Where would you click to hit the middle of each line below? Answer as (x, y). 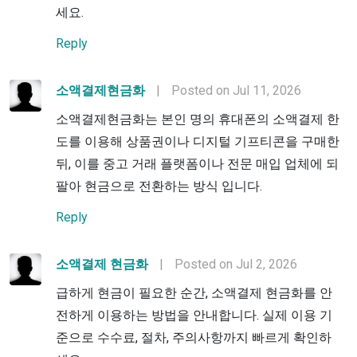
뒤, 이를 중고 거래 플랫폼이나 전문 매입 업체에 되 (197, 163)
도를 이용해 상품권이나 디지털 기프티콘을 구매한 (198, 141)
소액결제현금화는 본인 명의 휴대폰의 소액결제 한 (198, 119)
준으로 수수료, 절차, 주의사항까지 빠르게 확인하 (194, 337)
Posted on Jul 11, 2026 (236, 90)
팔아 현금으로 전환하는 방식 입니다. (159, 186)
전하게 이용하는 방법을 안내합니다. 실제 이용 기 (194, 315)
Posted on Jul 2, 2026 (236, 264)
